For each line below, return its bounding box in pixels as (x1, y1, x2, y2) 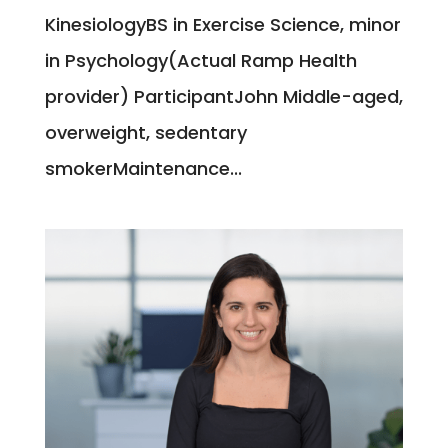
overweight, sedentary (44, 119, 247, 145)
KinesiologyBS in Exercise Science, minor (44, 11, 401, 37)
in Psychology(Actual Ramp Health (44, 47, 357, 73)
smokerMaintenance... (44, 155, 242, 181)
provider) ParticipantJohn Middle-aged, (44, 83, 403, 109)
